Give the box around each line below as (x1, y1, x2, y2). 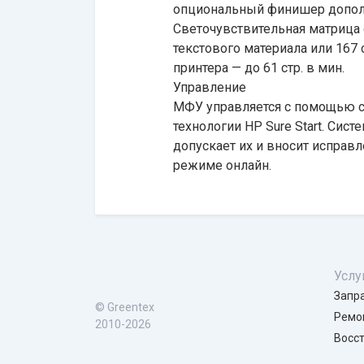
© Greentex (95, 301, 154, 314)
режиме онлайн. (173, 158, 271, 173)
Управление (173, 80, 249, 95)
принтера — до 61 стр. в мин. (173, 60, 344, 76)
